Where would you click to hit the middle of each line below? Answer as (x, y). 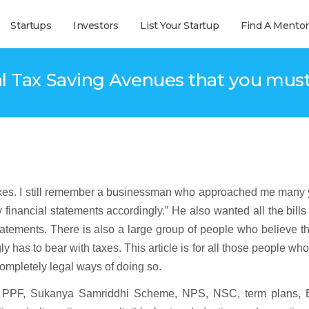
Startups (31, 26)
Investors (96, 26)
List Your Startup (180, 26)
